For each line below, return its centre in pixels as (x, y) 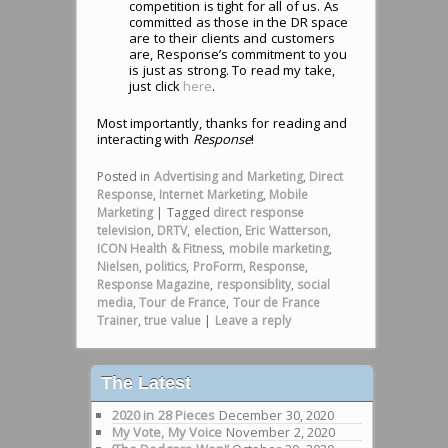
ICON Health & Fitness (159, 248)
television (123, 230)
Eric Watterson (286, 230)
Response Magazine (153, 284)
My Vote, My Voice (167, 431)
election (216, 230)
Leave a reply (252, 320)
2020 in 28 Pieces (163, 414)
